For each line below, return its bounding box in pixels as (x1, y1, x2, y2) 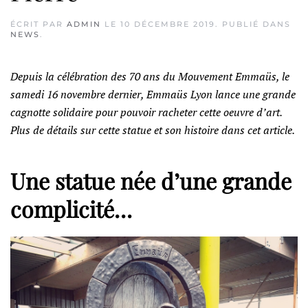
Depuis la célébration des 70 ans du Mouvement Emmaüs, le (10, 69, 289, 84)
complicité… (10, 194, 132, 223)
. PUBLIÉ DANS (215, 19, 291, 29)
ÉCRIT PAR (10, 19, 67, 29)
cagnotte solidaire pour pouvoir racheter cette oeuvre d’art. (10, 104, 282, 120)
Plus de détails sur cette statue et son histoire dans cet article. (10, 122, 295, 137)
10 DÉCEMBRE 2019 (120, 19, 215, 29)
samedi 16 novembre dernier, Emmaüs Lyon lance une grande (10, 87, 296, 102)
